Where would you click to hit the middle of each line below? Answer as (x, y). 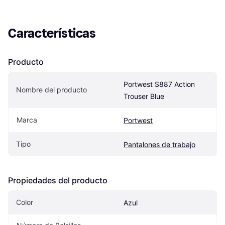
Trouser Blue (144, 96)
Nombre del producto (51, 89)
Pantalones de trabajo (159, 144)
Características (52, 33)
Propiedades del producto (58, 180)
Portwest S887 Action (159, 84)
